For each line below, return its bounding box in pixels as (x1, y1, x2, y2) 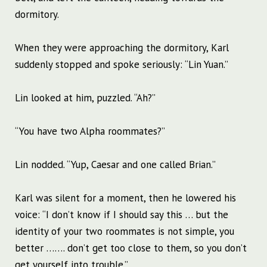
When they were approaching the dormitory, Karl (15, 41, 229, 55)
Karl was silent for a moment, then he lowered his (15, 191, 236, 205)
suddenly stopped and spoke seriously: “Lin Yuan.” (15, 58, 228, 72)
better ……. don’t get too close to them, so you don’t (15, 241, 247, 255)
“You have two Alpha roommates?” (15, 125, 165, 138)
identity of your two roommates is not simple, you (15, 225, 234, 238)
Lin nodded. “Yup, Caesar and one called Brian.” (15, 158, 216, 172)
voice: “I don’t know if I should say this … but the (15, 208, 228, 222)
